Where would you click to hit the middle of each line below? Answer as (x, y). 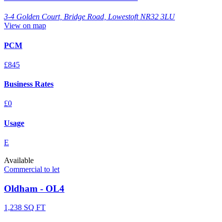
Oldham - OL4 (34, 188)
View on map (25, 26)
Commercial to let (32, 169)
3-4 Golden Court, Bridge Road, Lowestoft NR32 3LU (89, 17)
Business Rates (29, 84)
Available (19, 160)
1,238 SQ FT (25, 208)
